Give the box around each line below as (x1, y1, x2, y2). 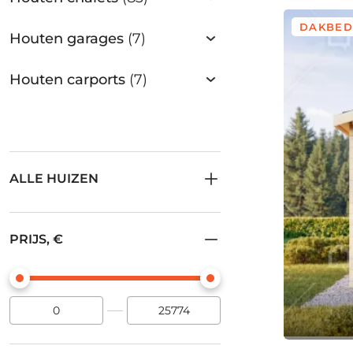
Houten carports (9, 71, 129, 88)
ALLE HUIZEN (9, 171, 98, 186)
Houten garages (9, 30, 128, 47)
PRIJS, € (9, 232, 63, 247)
